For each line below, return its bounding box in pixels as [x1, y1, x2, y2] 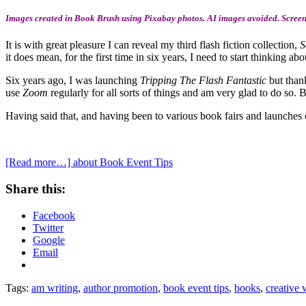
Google [33, 234, 65, 246]
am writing [31, 281, 78, 294]
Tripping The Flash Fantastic [140, 74, 269, 87]
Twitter [33, 221, 64, 234]
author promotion [83, 281, 158, 294]
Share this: [5, 182, 66, 197]
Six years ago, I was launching [5, 74, 140, 87]
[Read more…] [5, 156, 73, 169]
